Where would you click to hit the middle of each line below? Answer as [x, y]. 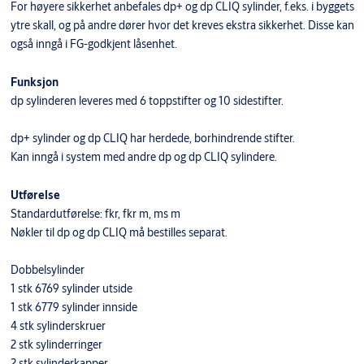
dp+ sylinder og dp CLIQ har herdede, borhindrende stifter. [152, 139]
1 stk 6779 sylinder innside [74, 308]
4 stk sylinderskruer [58, 326]
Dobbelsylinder [47, 270]
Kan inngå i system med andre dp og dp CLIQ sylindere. [143, 157]
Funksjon [34, 82]
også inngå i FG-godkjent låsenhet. [93, 44]
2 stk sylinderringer [56, 345]
